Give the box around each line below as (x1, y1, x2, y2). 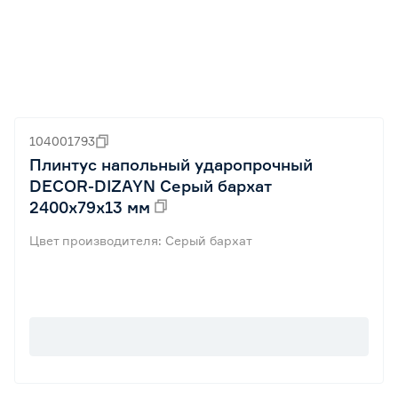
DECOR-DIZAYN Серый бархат (29, 176, 272, 195)
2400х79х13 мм (29, 197, 150, 217)
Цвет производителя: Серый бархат (29, 233, 252, 248)
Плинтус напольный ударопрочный (29, 155, 313, 174)
